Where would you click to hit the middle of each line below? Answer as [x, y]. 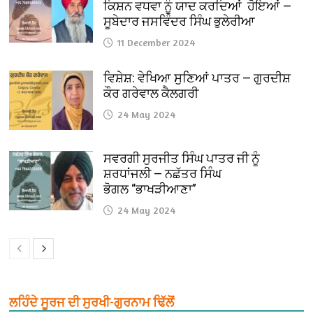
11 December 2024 [156, 43]
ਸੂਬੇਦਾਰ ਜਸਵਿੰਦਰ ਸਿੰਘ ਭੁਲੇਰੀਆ [180, 22]
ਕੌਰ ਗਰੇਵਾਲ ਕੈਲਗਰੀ [153, 94]
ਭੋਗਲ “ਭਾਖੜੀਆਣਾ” [150, 189]
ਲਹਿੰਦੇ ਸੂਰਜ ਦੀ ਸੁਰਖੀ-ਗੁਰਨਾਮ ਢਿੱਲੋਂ [92, 303]
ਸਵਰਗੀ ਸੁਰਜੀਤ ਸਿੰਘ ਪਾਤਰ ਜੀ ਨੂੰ [182, 159]
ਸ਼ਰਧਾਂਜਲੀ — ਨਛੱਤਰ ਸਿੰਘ [163, 174]
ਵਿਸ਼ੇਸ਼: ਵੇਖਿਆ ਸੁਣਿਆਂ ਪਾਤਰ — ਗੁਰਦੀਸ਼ [197, 78]
